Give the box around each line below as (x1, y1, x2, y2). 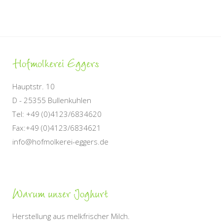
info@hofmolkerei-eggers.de (12, 136, 109, 147)
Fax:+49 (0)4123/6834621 (12, 122, 101, 133)
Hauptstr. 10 (12, 81, 55, 91)
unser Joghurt (45, 183, 108, 202)
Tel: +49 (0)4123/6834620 (12, 109, 102, 119)
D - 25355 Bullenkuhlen (12, 95, 91, 105)
